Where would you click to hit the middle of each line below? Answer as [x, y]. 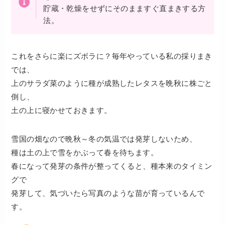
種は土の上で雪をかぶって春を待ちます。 [85, 153]
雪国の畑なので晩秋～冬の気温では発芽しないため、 [104, 139]
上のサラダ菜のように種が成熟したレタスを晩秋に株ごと [112, 83]
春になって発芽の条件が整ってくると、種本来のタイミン [112, 166]
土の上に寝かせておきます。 [62, 110]
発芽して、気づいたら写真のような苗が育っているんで [108, 193]
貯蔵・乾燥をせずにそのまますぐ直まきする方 [125, 9]
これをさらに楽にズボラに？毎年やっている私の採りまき [112, 56]
